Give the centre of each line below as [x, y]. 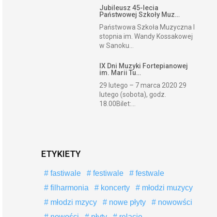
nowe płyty [126, 202]
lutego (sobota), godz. [133, 94]
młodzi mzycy [72, 202]
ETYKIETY [61, 154]
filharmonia [68, 188]
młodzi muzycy [166, 188]
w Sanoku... [117, 46]
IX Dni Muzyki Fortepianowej [144, 66]
